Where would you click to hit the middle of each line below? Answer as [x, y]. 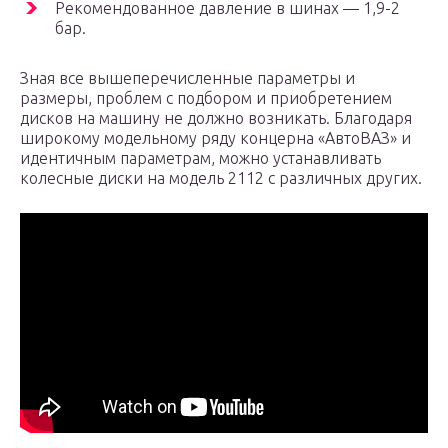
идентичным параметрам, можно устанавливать [200, 158]
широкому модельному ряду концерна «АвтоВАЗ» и [215, 138]
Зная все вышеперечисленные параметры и [187, 78]
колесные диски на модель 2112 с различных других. [221, 178]
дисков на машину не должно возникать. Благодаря [216, 118]
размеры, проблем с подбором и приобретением [206, 98]
